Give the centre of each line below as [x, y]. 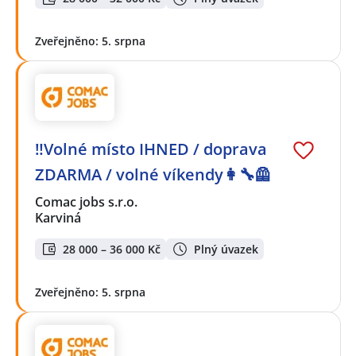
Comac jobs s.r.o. [87, 202]
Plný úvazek [226, 249]
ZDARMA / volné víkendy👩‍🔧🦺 [153, 175]
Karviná [58, 218]
